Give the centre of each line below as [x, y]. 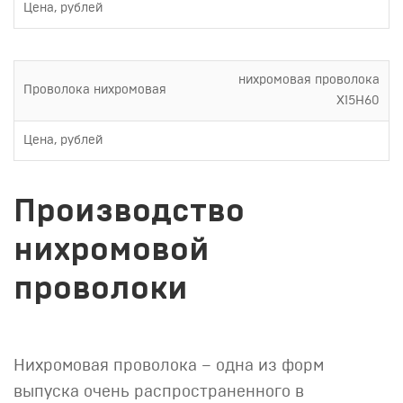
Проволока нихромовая [95, 90]
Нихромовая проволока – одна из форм [169, 366]
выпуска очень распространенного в [159, 392]
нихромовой [112, 250]
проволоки [101, 289]
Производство [129, 211]
